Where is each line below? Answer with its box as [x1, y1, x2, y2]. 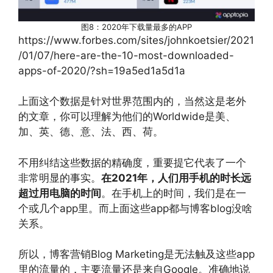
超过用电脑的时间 [18, 186, 101, 199]
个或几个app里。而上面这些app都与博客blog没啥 [18, 202, 252, 214]
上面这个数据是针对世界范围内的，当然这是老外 [18, 95, 246, 107]
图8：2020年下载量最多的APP [81, 21, 192, 32]
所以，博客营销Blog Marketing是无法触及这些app [18, 248, 255, 260]
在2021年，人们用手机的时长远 [101, 171, 251, 184]
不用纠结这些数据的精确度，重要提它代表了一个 [18, 156, 246, 169]
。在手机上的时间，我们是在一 [101, 186, 246, 199]
